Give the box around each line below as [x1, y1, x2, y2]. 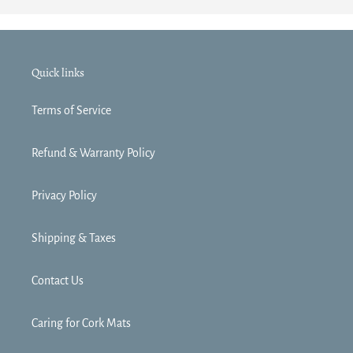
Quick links [32, 64, 84, 80]
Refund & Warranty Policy [32, 147, 155, 160]
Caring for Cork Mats [32, 317, 131, 330]
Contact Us [32, 274, 84, 288]
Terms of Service [32, 104, 111, 117]
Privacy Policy [32, 189, 97, 203]
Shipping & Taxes [32, 232, 116, 245]
